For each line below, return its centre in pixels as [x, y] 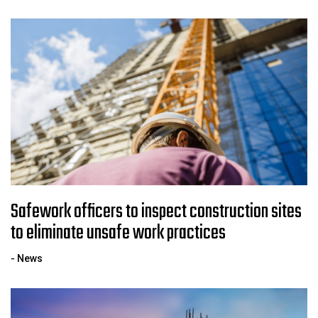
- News [27, 259]
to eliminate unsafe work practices [118, 234]
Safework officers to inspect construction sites [156, 212]
